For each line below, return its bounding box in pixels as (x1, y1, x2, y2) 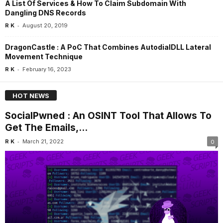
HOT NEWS (12, 92, 49, 100)
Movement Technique (5, 52, 83, 61)
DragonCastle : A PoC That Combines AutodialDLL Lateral (5, 42, 211, 51)
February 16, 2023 (22, 65, 71, 73)
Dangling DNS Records (5, 8, 86, 17)
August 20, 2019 (22, 21, 68, 29)
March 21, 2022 (22, 138, 64, 145)
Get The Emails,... (5, 122, 88, 134)
